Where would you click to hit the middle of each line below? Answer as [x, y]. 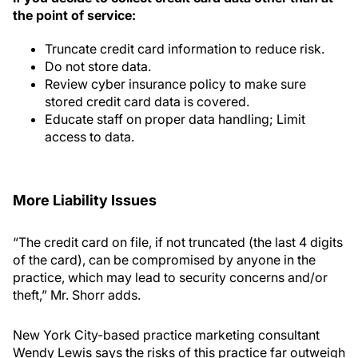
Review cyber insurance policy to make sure [175, 84]
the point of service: [74, 15]
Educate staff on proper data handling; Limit [175, 119]
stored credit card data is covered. [147, 101]
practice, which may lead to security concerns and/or [170, 277]
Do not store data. [98, 66]
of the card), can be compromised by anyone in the [164, 260]
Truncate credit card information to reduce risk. [185, 49]
